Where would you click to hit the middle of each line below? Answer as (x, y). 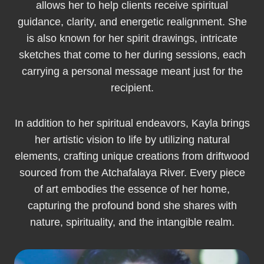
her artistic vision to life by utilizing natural (132, 140)
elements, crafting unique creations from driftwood (132, 156)
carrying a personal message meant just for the (132, 71)
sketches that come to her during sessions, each (132, 55)
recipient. (132, 88)
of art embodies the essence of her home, (132, 189)
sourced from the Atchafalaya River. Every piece (132, 173)
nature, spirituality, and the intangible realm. (132, 222)
